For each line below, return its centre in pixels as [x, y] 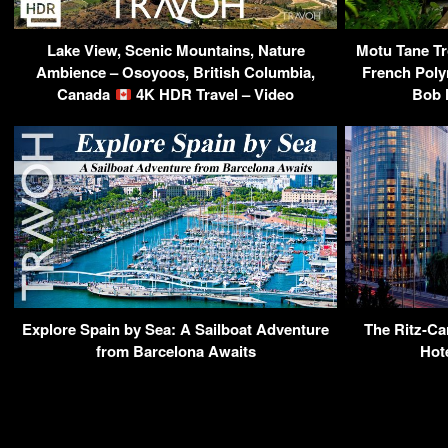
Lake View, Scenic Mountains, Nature [175, 50]
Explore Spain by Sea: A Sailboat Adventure [175, 328]
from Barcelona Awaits [175, 350]
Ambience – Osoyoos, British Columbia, [175, 72]
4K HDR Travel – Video [212, 94]
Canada [86, 94]
